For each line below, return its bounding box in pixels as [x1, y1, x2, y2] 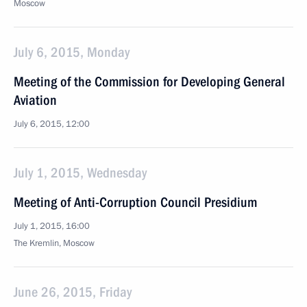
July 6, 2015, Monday [14, 44, 130, 60]
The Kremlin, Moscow [14, 237, 95, 249]
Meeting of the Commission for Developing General [14, 73, 285, 90]
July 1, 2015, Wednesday [14, 164, 147, 181]
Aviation [14, 92, 57, 108]
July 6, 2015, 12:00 [14, 118, 90, 130]
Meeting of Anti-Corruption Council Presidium [14, 194, 257, 210]
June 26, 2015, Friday [14, 284, 132, 300]
